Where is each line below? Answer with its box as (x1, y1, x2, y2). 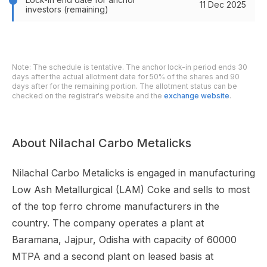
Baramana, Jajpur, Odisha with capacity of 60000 (12, 234, 237, 246)
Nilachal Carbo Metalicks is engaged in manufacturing (12, 167, 255, 179)
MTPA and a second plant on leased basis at (12, 250, 213, 262)
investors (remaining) (26, 4, 108, 14)
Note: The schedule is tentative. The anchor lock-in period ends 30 (12, 63, 247, 72)
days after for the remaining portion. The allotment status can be (12, 82, 237, 91)
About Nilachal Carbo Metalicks (12, 136, 191, 150)
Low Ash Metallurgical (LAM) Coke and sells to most (12, 184, 250, 195)
